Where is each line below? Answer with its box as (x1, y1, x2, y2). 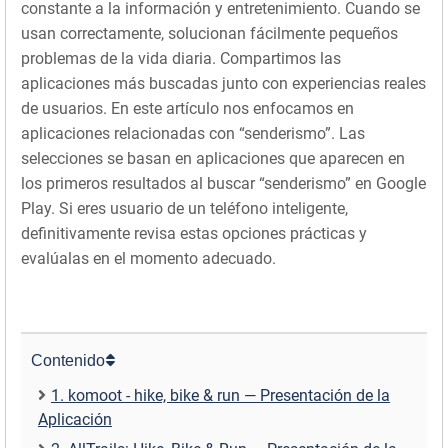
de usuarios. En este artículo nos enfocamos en (21, 99, 354, 118)
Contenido (31, 352, 105, 369)
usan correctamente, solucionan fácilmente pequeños (21, 24, 398, 43)
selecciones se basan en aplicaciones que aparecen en (21, 149, 405, 168)
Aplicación (38, 410, 112, 429)
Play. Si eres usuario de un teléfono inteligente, (21, 199, 348, 218)
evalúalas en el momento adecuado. (21, 249, 276, 268)
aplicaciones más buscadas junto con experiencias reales (21, 74, 426, 93)
